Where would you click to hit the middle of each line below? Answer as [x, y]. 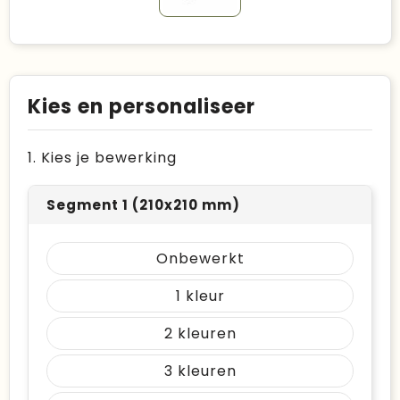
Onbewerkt [200, 258]
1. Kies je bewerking [102, 158]
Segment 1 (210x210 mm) [143, 205]
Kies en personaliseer [142, 107]
